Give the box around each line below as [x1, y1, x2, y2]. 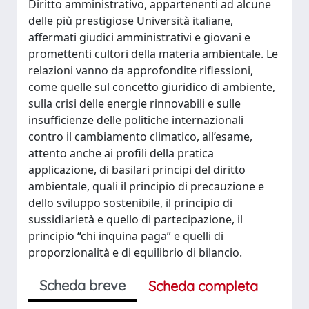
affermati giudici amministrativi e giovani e [28, 30, 250, 45]
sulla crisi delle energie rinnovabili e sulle [28, 96, 241, 111]
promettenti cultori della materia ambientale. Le [28, 46, 278, 61]
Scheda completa [148, 277, 258, 295]
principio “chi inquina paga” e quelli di [28, 228, 223, 243]
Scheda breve [39, 277, 126, 294]
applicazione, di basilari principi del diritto [28, 162, 246, 177]
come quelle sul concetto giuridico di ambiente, [28, 79, 275, 94]
